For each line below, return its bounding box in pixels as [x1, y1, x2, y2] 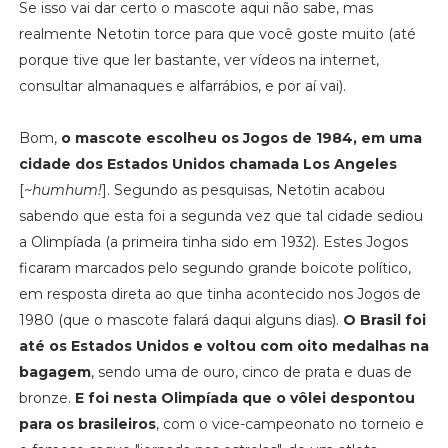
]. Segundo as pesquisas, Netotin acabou [101, 180, 385, 199]
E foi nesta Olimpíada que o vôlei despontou [74, 388, 415, 407]
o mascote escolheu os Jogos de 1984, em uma [60, 128, 422, 147]
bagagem [18, 362, 91, 381]
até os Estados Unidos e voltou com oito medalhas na [18, 336, 429, 355]
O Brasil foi [342, 310, 426, 329]
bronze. [18, 388, 75, 407]
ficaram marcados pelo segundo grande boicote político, [18, 258, 411, 277]
